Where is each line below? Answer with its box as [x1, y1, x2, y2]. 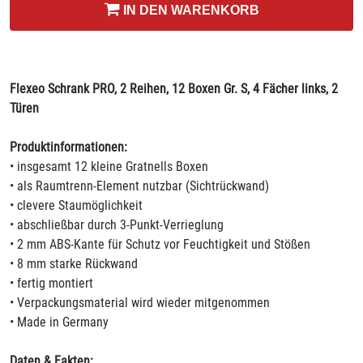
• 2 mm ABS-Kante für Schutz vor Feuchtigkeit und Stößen [10, 237, 310, 252]
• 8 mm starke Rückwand [10, 256, 138, 271]
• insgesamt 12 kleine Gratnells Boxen [10, 159, 208, 174]
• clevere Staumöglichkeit [10, 198, 143, 213]
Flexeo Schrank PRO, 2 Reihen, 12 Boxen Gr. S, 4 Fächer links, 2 [10, 81, 338, 96]
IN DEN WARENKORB [119, 3, 259, 17]
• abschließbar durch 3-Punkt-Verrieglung [10, 217, 224, 233]
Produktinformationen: [10, 139, 127, 155]
